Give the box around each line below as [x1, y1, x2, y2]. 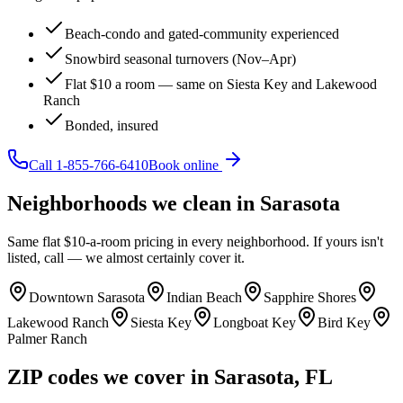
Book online [148, 157, 222, 174]
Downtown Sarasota [29, 290, 145, 306]
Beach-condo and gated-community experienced [65, 26, 339, 42]
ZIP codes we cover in [7, 365, 214, 390]
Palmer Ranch [7, 331, 87, 347]
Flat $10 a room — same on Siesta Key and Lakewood [65, 76, 377, 93]
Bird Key [318, 315, 371, 331]
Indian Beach [166, 290, 242, 306]
